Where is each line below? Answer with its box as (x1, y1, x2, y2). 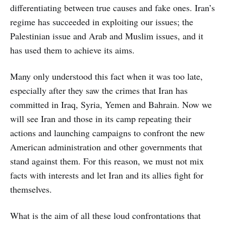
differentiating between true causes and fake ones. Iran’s (10, 2, 215, 14)
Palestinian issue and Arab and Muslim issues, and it (10, 30, 203, 42)
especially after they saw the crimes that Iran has (10, 84, 188, 97)
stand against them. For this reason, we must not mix (10, 155, 204, 167)
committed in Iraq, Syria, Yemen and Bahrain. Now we (10, 98, 212, 111)
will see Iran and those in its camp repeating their (10, 112, 191, 125)
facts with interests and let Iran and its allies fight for (10, 169, 203, 182)
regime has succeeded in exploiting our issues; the (10, 16, 193, 28)
